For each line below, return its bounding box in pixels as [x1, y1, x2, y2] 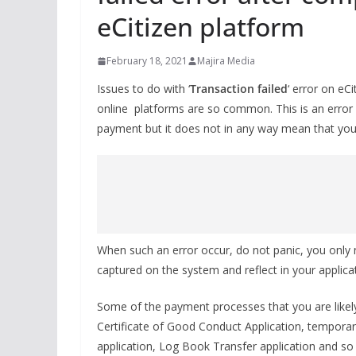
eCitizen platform [97, 10, 304, 44]
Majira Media [197, 54, 255, 68]
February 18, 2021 [106, 54, 188, 68]
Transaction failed [190, 81, 288, 96]
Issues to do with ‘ [97, 81, 190, 96]
